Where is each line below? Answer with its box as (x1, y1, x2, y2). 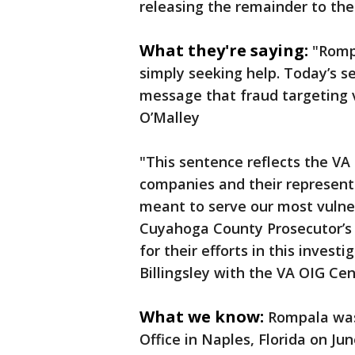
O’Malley (139, 108, 200, 128)
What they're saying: (139, 40, 308, 62)
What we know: (139, 306, 264, 328)
